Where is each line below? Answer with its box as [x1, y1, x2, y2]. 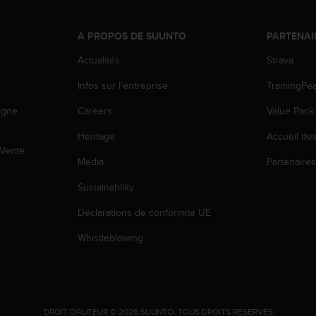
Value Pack [267, 103, 315, 118]
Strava [267, 52, 294, 67]
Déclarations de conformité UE [77, 205, 214, 219]
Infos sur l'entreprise [77, 78, 168, 92]
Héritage [77, 128, 115, 143]
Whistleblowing [77, 230, 143, 245]
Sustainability [77, 179, 134, 194]
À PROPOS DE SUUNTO [77, 28, 186, 43]
